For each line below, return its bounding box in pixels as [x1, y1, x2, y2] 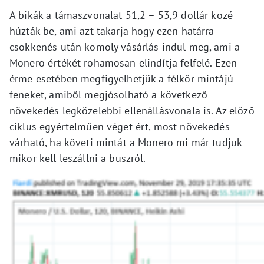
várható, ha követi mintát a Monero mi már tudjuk [9, 136, 242, 150]
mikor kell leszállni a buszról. [9, 151, 146, 166]
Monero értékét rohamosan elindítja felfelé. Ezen [9, 56, 237, 70]
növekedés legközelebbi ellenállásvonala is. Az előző [9, 104, 255, 118]
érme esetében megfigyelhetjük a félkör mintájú [9, 72, 233, 86]
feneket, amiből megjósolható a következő [9, 88, 207, 102]
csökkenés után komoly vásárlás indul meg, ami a [9, 40, 240, 54]
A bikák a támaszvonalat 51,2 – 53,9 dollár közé [9, 8, 233, 22]
